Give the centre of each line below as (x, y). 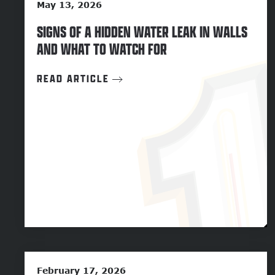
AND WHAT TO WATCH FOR (102, 49)
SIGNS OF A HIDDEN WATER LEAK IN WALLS (142, 32)
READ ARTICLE (73, 79)
